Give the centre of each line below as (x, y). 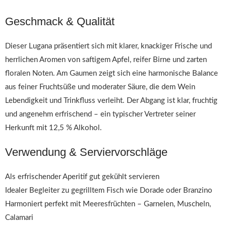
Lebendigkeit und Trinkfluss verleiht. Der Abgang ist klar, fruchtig (111, 101)
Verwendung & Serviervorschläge (86, 152)
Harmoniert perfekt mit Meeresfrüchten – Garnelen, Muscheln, (108, 204)
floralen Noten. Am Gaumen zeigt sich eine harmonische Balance (111, 73)
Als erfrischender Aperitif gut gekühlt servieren (82, 177)
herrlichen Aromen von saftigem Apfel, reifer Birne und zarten (106, 60)
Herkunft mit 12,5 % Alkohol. (53, 128)
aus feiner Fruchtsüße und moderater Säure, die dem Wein (100, 87)
